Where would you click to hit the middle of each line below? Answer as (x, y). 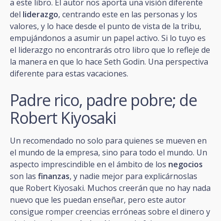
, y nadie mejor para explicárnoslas (133, 176)
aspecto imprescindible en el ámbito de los (89, 164)
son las (24, 176)
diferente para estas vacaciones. (69, 73)
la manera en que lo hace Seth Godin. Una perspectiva (109, 61)
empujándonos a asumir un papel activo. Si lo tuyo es (108, 38)
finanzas (54, 176)
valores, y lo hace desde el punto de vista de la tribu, (106, 26)
